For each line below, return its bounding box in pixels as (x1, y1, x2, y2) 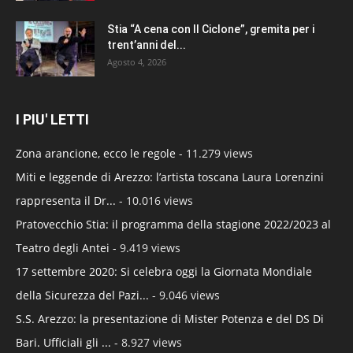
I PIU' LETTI (16, 111, 89, 128)
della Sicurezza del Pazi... (16, 288, 149, 303)
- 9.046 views (149, 288, 220, 303)
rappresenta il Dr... (16, 193, 116, 209)
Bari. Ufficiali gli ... (16, 335, 111, 351)
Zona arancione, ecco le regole (16, 146, 176, 162)
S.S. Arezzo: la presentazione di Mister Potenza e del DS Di (16, 311, 324, 327)
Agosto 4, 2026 (107, 56, 166, 69)
